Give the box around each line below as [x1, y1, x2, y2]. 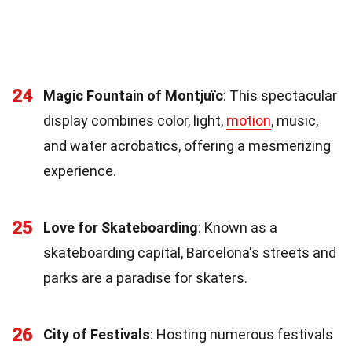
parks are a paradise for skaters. [43, 269, 247, 286]
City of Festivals [43, 325, 150, 343]
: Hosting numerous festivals [150, 325, 333, 343]
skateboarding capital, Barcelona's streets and [43, 244, 336, 261]
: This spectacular [223, 86, 337, 104]
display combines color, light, [43, 112, 226, 129]
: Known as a [198, 218, 277, 236]
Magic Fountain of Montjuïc [43, 86, 223, 104]
